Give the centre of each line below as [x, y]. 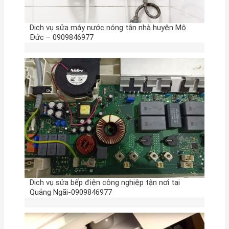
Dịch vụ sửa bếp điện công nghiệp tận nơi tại [105, 182]
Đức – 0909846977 [61, 37]
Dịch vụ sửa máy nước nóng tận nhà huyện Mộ [108, 27]
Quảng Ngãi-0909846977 [71, 192]
